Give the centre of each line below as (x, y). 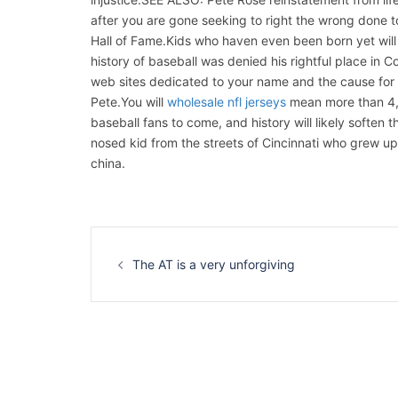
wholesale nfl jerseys (227, 102)
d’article (121, 254)
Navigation (131, 235)
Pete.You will (129, 102)
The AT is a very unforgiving (214, 264)
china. (108, 163)
